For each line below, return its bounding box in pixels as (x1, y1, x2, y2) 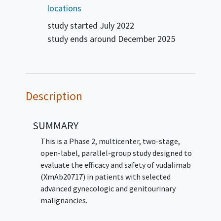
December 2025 (117, 33, 175, 45)
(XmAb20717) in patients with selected (40, 172, 171, 182)
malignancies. (40, 195, 87, 206)
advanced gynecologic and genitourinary (40, 184, 176, 194)
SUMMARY (32, 118, 78, 132)
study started (47, 20, 100, 32)
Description (26, 89, 82, 104)
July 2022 (99, 20, 134, 32)
